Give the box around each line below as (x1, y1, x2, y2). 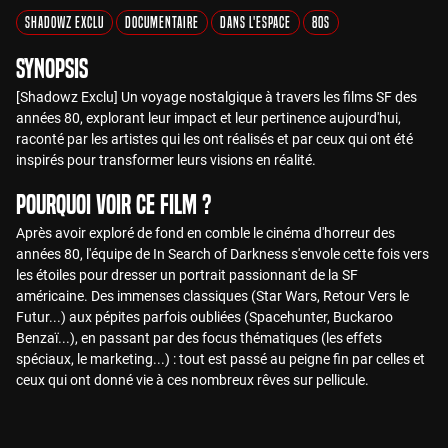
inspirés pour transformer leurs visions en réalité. (16, 152, 316, 168)
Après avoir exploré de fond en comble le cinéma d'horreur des (16, 225, 395, 241)
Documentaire (125, 12, 199, 32)
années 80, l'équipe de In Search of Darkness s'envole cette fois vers (16, 246, 429, 262)
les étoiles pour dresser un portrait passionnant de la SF (16, 267, 358, 283)
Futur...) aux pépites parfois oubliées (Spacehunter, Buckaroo (16, 309, 393, 325)
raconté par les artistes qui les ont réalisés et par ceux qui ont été (16, 131, 413, 147)
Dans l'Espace (220, 12, 291, 32)
